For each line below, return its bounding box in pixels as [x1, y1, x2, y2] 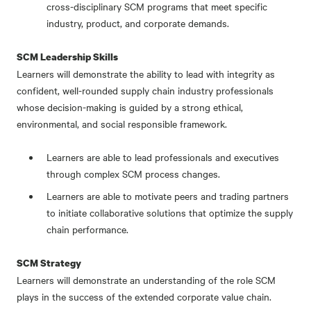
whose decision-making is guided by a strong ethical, [17, 99, 243, 114]
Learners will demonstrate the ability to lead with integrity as [17, 66, 275, 81]
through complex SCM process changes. [47, 166, 221, 180]
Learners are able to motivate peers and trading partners [47, 188, 289, 203]
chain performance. [47, 221, 129, 236]
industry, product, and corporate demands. [47, 15, 230, 30]
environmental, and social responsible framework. [17, 116, 227, 131]
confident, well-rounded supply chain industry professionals [17, 83, 274, 97]
